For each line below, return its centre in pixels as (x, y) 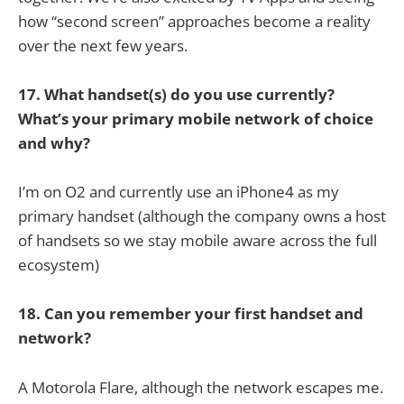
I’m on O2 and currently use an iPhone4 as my (179, 192)
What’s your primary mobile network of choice (196, 119)
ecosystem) (59, 265)
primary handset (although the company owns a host (202, 216)
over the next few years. (103, 45)
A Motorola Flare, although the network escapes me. (201, 387)
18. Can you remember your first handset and (191, 314)
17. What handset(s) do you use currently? (176, 94)
